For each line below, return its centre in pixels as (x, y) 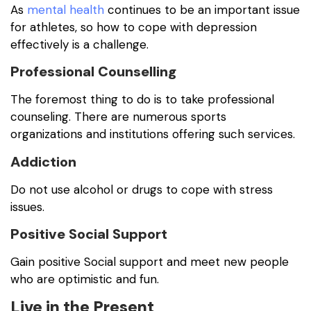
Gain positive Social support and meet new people (150, 262)
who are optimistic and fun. (85, 279)
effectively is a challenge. (81, 44)
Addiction (43, 161)
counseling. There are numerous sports (118, 117)
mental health (66, 9)
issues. (27, 207)
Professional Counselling (93, 72)
